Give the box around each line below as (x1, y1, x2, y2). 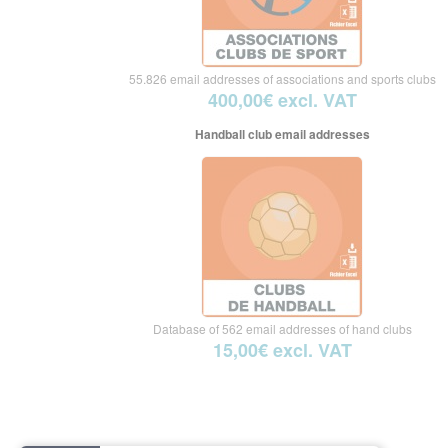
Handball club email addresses (194, 125, 370, 143)
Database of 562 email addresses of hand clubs (152, 320, 412, 337)
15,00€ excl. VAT (212, 337, 352, 363)
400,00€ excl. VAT (207, 87, 357, 113)
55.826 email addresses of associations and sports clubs (128, 70, 436, 87)
